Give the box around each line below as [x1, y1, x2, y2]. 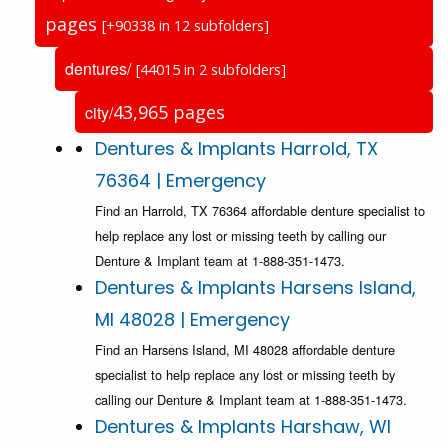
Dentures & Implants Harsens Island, [95, 275, 416, 301]
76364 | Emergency [95, 168, 266, 194]
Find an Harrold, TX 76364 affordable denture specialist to [95, 201, 425, 221]
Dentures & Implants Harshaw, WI [95, 414, 391, 440]
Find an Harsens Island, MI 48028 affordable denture [95, 340, 395, 360]
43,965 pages [113, 100, 225, 125]
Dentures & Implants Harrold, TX [95, 136, 378, 162]
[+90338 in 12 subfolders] [102, 16, 269, 36]
